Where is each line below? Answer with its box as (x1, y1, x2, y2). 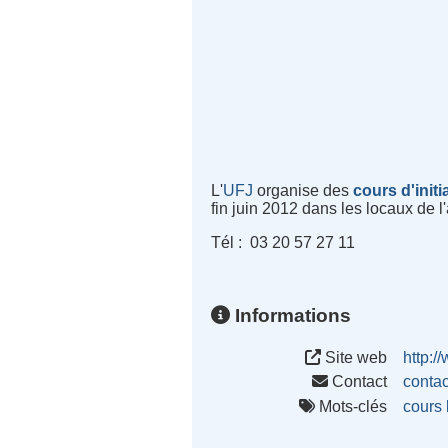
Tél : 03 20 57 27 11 (211, 234, 356, 252)
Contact (328, 373, 388, 391)
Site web (321, 348, 388, 366)
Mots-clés (315, 397, 388, 415)
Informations (230, 304, 352, 326)
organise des (253, 182, 354, 200)
